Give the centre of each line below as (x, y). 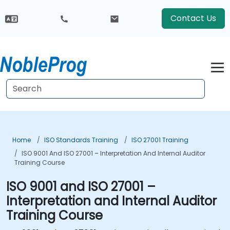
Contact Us (193, 18)
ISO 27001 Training (160, 140)
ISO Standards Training (81, 140)
